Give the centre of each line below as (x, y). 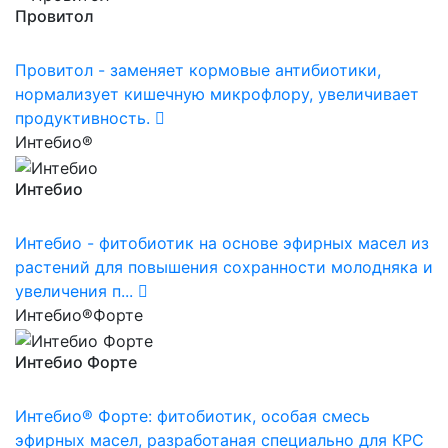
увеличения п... (74, 290)
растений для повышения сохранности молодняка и (224, 266)
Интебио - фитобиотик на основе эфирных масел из (222, 242)
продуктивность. (82, 118)
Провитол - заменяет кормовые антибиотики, (198, 70)
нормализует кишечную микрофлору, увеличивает (217, 94)
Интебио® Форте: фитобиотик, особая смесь (192, 415)
